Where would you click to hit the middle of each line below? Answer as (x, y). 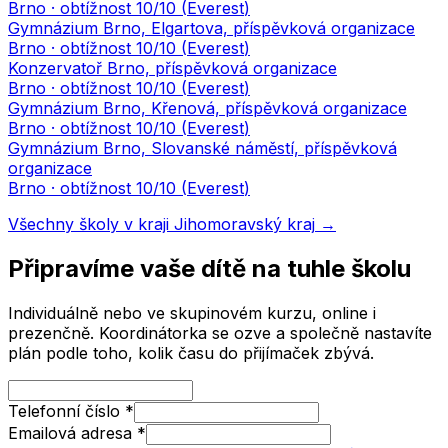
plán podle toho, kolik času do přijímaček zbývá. (191, 352)
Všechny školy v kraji (91, 224)
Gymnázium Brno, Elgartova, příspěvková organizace (211, 28)
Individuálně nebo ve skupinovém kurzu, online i (192, 312)
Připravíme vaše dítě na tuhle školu (209, 268)
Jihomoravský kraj (244, 224)
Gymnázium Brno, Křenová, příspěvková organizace (207, 108)
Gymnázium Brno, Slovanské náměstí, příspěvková (202, 148)
